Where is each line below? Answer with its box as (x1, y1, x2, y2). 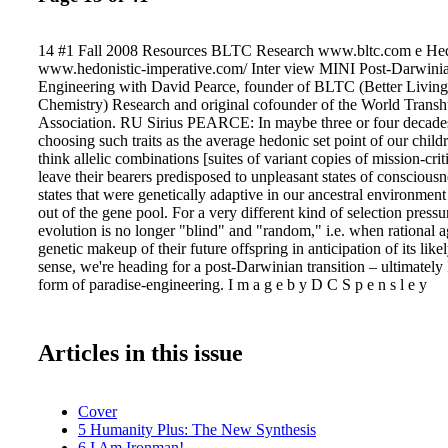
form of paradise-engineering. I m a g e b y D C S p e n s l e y (38, 275, 427, 293)
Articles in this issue (38, 339, 243, 366)
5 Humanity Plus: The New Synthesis (78, 420, 316, 438)
